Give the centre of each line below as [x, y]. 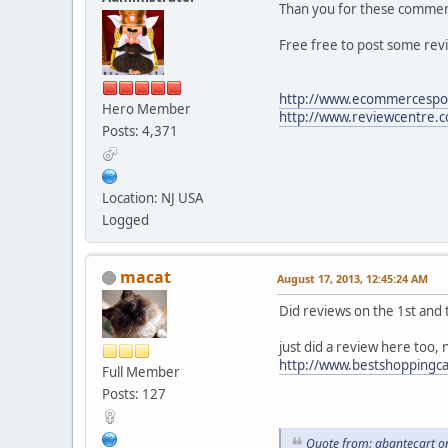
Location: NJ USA [153, 197]
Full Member [141, 371]
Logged [125, 219]
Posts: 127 [134, 393]
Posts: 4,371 [140, 130]
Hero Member [146, 108]
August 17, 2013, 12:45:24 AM [352, 278]
